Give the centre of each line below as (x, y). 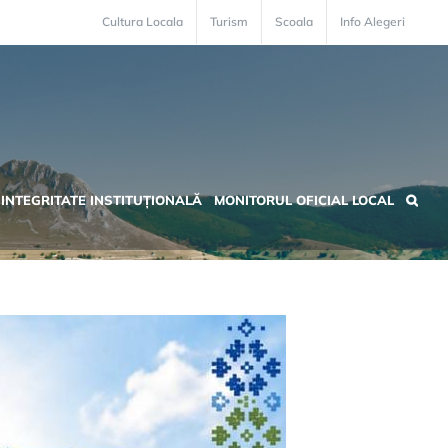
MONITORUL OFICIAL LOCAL (304, 199)
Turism (229, 21)
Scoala (294, 21)
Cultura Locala (142, 21)
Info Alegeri (372, 21)
